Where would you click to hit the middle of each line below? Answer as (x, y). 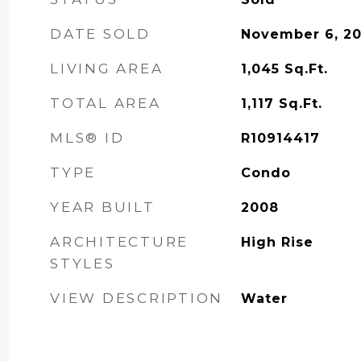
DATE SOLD (100, 34)
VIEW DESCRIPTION (137, 298)
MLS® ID (87, 138)
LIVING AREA (107, 68)
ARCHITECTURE (119, 242)
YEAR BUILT (103, 207)
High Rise (277, 242)
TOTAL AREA (106, 103)
